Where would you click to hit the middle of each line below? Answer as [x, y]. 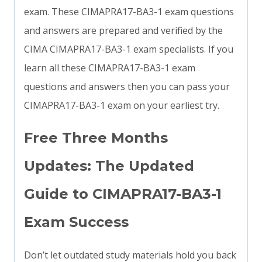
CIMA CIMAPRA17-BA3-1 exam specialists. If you [129, 49]
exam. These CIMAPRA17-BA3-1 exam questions [129, 12]
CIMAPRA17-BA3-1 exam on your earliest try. [122, 106]
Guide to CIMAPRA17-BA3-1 [123, 194]
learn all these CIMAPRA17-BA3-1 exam [110, 68]
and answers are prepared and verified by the [123, 31]
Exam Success [76, 222]
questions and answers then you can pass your [127, 87]
